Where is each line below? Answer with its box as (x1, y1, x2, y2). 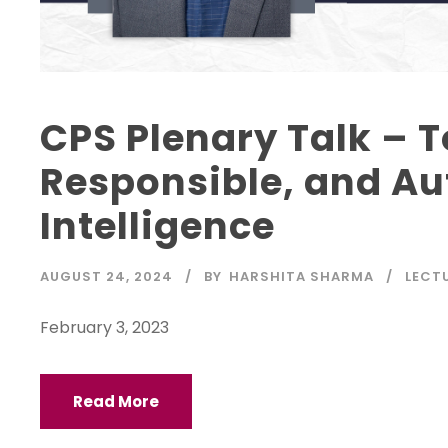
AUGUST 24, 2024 (40, 266, 173, 286)
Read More (73, 390, 159, 412)
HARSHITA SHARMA (229, 266, 374, 286)
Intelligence (40, 199, 275, 252)
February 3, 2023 (40, 315, 169, 339)
